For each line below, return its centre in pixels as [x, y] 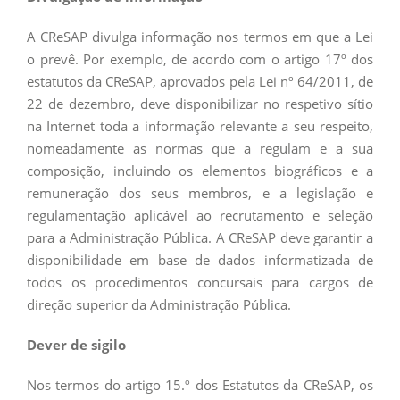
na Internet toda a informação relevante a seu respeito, [200, 126]
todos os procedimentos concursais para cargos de [200, 282]
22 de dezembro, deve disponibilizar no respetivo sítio [200, 104]
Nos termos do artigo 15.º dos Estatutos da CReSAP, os [200, 385]
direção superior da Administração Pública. [159, 304]
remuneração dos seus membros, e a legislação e [200, 193]
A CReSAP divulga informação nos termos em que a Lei [200, 37]
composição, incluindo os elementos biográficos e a [200, 171]
